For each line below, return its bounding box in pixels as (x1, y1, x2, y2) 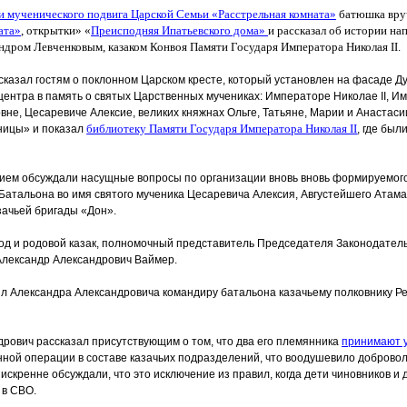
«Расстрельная (212, 7, 286, 21)
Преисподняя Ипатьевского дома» (91, 24, 265, 37)
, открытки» (21, 24, 82, 37)
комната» (286, 7, 336, 21)
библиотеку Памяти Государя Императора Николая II (86, 122, 358, 135)
